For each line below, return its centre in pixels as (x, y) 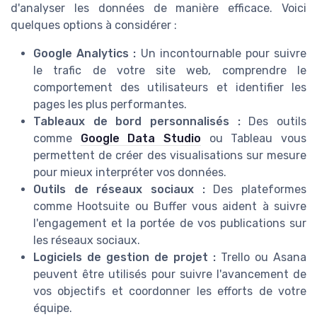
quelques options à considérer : (94, 25)
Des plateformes (256, 189)
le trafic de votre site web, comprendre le (170, 70)
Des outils (273, 121)
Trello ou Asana (261, 257)
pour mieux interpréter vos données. (130, 172)
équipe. (53, 308)
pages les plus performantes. (110, 104)
